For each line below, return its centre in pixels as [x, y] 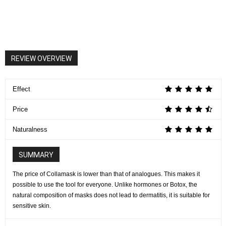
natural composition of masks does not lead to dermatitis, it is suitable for [111, 195]
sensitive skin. [32, 206]
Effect [21, 89]
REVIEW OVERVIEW [41, 59]
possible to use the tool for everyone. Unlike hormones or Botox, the [105, 185]
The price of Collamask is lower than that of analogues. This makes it [106, 174]
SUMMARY [36, 155]
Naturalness [30, 130]
